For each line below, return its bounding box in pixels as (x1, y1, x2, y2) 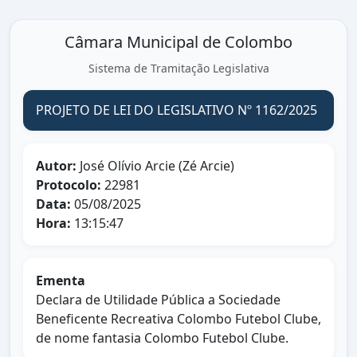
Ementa (36, 272, 85, 289)
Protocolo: (36, 176, 101, 194)
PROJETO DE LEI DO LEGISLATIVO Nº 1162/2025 (36, 101, 317, 119)
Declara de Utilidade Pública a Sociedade (36, 291, 280, 308)
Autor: (36, 157, 76, 175)
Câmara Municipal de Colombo (65, 31, 292, 53)
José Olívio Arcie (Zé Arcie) (76, 157, 234, 175)
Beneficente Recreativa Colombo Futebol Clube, (36, 310, 321, 328)
